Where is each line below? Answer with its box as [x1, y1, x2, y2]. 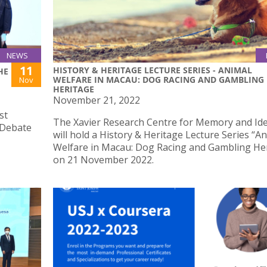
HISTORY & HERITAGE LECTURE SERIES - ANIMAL [53, 64, 252, 76]
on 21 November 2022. [53, 153, 154, 167]
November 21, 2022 [53, 94, 140, 107]
